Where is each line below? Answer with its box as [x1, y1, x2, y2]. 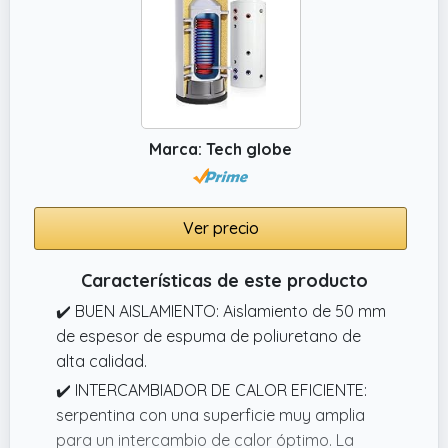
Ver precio [182, 217, 259, 238]
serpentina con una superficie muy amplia [56, 404, 365, 425]
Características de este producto [80, 268, 368, 292]
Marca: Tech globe [149, 138, 292, 159]
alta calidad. [56, 350, 147, 371]
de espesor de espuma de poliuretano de [56, 325, 361, 346]
